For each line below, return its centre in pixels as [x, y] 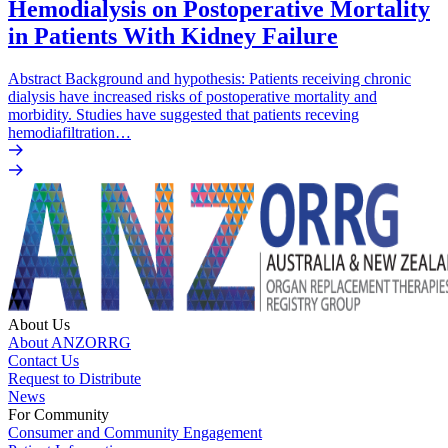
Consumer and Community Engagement [135, 432]
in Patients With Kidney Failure [173, 35]
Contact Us [43, 360]
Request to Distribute [74, 378]
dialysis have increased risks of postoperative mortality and [192, 96]
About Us [39, 324]
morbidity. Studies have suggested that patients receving [183, 114]
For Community [58, 414]
